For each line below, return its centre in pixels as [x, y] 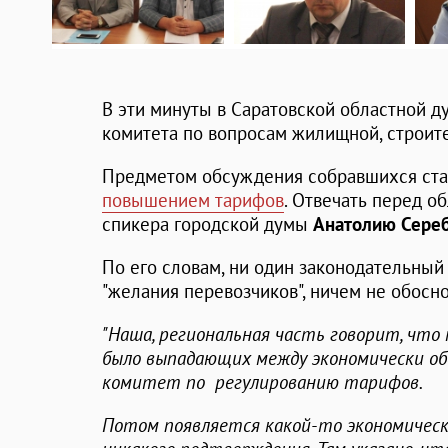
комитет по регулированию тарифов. [262, 382]
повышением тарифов [193, 200]
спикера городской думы [207, 224]
